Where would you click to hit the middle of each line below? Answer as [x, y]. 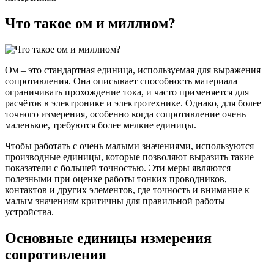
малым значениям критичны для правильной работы [115, 201]
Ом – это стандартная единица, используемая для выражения [133, 70]
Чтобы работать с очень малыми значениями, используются [129, 146]
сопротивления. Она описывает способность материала [121, 81]
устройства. [29, 212]
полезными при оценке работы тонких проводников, [116, 179]
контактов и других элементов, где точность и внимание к [127, 190]
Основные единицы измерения [108, 238]
